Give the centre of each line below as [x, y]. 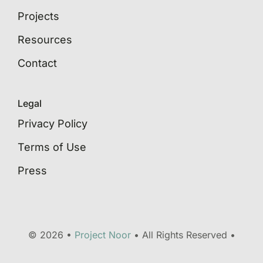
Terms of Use [52, 147]
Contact [37, 63]
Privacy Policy [52, 124]
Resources [45, 40]
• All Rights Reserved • [183, 235]
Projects [38, 16]
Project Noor [102, 235]
